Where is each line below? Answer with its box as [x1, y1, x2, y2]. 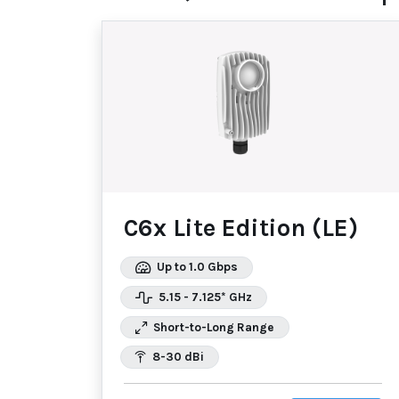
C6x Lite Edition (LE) [124, 213, 358, 242]
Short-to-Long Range [151, 320, 274, 334]
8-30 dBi [150, 350, 204, 364]
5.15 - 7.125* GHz [156, 289, 252, 304]
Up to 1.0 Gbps [154, 260, 238, 274]
